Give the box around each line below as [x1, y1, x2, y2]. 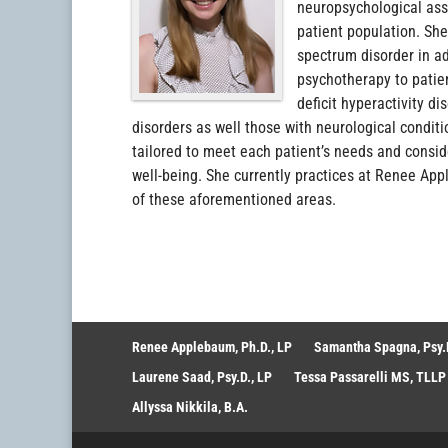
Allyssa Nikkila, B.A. [132, 398, 248, 415]
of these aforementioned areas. [132, 190, 336, 210]
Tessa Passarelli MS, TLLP [294, 368, 446, 385]
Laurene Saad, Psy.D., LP [132, 368, 272, 385]
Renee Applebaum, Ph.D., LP [132, 338, 292, 355]
